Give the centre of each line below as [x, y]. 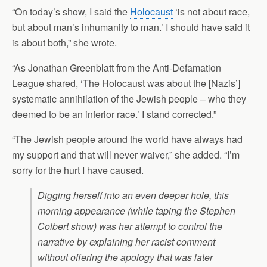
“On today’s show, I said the [71, 12]
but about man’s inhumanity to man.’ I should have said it [131, 27]
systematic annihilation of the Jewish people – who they [129, 99]
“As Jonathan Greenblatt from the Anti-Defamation [117, 68]
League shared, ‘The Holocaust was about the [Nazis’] [126, 83]
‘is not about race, [211, 12]
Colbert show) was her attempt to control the [130, 226]
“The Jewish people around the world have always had [127, 139]
